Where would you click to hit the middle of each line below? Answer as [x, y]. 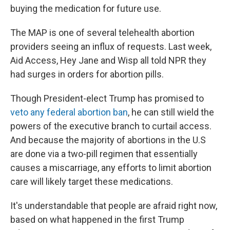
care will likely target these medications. [92, 181]
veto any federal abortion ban [69, 112]
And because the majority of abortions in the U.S [108, 140]
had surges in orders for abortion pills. [87, 74]
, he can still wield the [171, 112]
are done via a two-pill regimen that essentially [104, 154]
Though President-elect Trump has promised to [107, 98]
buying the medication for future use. [86, 8]
